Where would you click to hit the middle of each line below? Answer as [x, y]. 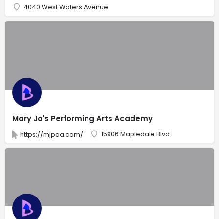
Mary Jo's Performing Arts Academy [82, 118]
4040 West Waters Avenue [66, 7]
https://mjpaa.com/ [52, 134]
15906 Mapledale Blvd [135, 134]
